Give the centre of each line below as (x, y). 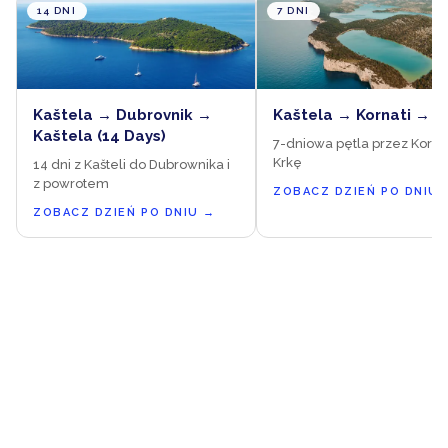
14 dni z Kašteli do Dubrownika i (131, 164)
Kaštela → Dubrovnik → (122, 114)
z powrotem (71, 183)
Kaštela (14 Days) (99, 135)
